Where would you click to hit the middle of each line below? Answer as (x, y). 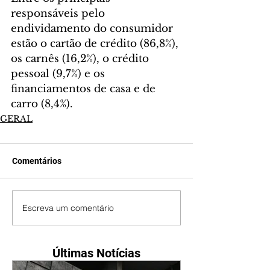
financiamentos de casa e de (85, 89)
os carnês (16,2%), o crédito (81, 59)
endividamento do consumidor (93, 29)
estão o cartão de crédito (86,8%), (96, 44)
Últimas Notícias (96, 253)
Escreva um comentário (68, 208)
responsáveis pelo (59, 14)
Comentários (37, 161)
